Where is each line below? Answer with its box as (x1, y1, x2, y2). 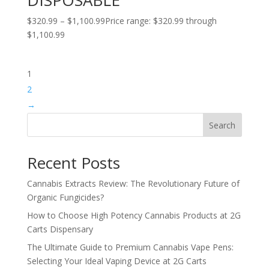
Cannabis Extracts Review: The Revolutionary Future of (26, 177, 240, 189)
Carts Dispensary (26, 223, 93, 235)
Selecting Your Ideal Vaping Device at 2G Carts (26, 255, 207, 267)
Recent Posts (26, 151, 120, 174)
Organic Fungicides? (26, 191, 104, 203)
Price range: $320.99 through (104, 14, 217, 26)
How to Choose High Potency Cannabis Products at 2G (26, 209, 241, 221)
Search (209, 119, 236, 131)
